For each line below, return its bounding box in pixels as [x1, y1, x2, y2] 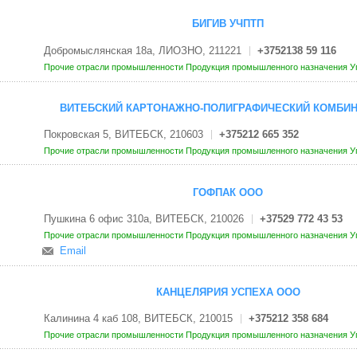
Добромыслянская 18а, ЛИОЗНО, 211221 [43, 44, 241, 57]
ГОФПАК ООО [193, 186, 263, 198]
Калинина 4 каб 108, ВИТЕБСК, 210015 [43, 312, 233, 325]
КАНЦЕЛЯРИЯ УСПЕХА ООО [155, 286, 300, 299]
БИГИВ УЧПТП [192, 18, 264, 30]
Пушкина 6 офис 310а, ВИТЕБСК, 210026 [43, 212, 244, 225]
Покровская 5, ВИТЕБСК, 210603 [43, 128, 203, 141]
